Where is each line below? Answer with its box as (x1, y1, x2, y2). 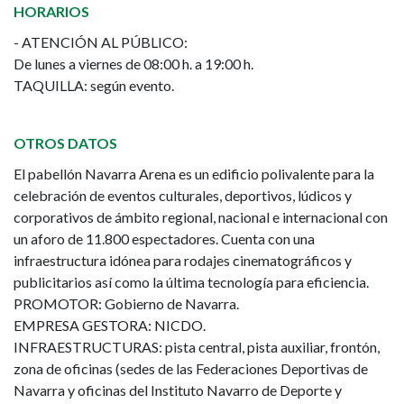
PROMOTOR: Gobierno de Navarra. (14, 295, 239, 312)
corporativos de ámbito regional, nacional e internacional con (14, 208, 388, 225)
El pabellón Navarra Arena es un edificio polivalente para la (14, 165, 374, 182)
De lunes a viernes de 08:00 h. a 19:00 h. (14, 55, 253, 72)
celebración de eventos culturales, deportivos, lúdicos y (14, 187, 352, 204)
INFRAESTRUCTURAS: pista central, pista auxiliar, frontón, (14, 338, 380, 355)
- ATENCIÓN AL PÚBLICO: (14, 33, 188, 50)
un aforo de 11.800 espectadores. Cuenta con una (14, 230, 315, 247)
